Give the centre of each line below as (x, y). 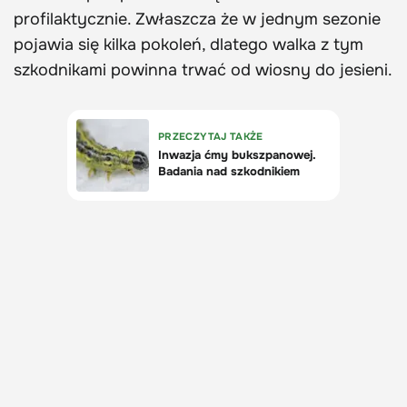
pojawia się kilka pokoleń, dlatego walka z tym (189, 45)
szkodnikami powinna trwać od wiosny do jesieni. (203, 70)
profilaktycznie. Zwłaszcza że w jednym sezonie (197, 20)
